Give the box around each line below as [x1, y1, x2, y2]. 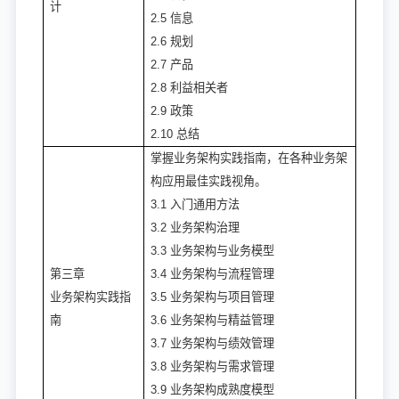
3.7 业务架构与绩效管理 [151, 337, 274, 351]
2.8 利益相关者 [151, 81, 228, 95]
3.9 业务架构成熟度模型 [151, 383, 274, 397]
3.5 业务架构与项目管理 [151, 290, 274, 305]
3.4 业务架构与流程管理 [151, 267, 274, 281]
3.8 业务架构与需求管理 [151, 360, 274, 374]
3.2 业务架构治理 [151, 221, 240, 235]
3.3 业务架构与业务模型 [151, 244, 274, 258]
